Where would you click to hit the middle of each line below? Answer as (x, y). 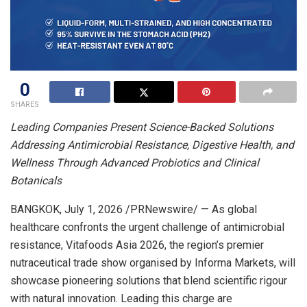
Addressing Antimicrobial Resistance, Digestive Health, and (152, 145)
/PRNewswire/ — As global (190, 209)
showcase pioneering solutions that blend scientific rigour (149, 280)
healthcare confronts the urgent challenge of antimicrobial (147, 227)
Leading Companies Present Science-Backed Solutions (142, 127)
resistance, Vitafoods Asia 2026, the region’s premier (137, 245)
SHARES (25, 104)
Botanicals (36, 180)
